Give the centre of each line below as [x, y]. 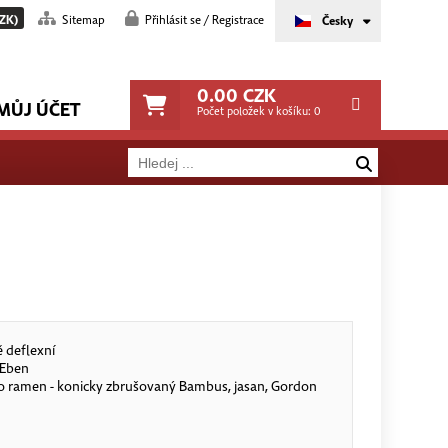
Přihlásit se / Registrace [204, 19]
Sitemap [83, 19]
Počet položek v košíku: [255, 111]
